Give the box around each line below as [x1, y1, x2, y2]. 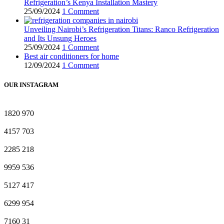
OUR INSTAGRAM [4, 80, 58, 88]
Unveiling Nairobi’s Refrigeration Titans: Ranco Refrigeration [24, 24, 219, 33]
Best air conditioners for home [24, 51, 119, 60]
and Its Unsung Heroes [24, 33, 96, 42]
